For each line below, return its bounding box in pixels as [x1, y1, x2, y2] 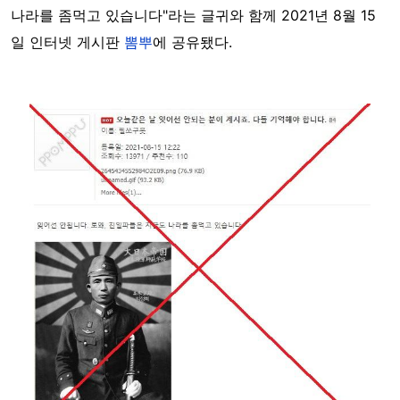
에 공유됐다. [153, 33, 232, 51]
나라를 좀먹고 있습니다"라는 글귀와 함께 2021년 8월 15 [11, 6, 376, 24]
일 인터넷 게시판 [11, 33, 124, 51]
